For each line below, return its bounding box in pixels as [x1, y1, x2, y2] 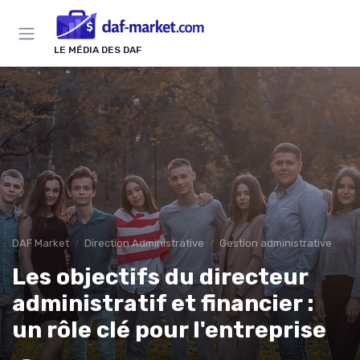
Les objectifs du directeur [12, 264, 308, 291]
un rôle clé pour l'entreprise [12, 317, 326, 344]
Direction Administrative [84, 237, 204, 250]
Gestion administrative [219, 237, 332, 250]
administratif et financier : [12, 290, 314, 317]
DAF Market [12, 237, 69, 250]
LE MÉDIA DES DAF [54, 44, 141, 56]
